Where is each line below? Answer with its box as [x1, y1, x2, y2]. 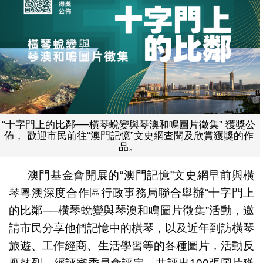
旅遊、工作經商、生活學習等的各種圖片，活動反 [8, 239, 255, 252]
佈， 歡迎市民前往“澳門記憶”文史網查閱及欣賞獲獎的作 [4, 130, 254, 141]
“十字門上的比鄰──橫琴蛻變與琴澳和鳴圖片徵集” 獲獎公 [2, 119, 256, 130]
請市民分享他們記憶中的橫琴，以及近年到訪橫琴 [8, 221, 255, 234]
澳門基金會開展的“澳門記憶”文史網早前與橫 [27, 168, 255, 181]
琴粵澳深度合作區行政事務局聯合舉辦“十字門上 [8, 186, 255, 199]
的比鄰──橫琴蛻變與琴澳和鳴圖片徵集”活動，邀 [8, 204, 255, 217]
